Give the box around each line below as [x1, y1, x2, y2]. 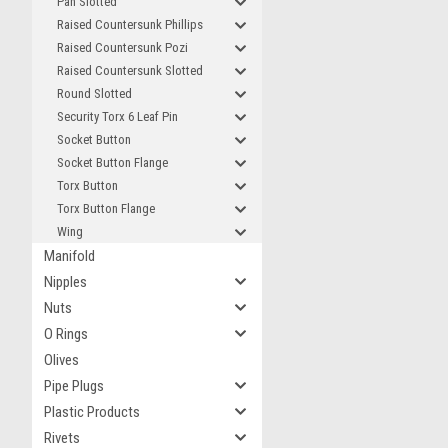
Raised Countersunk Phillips [57, 17, 203, 32]
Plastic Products [44, 403, 140, 421]
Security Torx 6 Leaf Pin [57, 109, 178, 124]
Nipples [44, 273, 87, 291]
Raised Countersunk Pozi [57, 40, 188, 55]
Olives [44, 351, 79, 369]
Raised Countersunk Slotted [57, 63, 203, 78]
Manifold [44, 247, 95, 265]
